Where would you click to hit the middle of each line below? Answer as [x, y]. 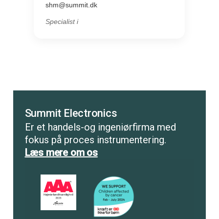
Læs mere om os [61, 153]
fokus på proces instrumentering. [95, 140]
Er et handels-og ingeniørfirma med [100, 127]
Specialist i [62, 22]
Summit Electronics [71, 113]
